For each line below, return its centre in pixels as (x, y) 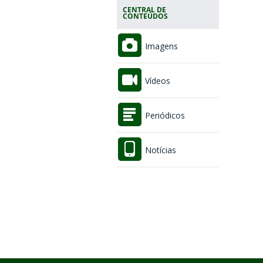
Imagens (160, 46)
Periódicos (163, 116)
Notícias (159, 150)
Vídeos (156, 81)
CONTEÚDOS (145, 16)
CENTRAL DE (144, 9)
